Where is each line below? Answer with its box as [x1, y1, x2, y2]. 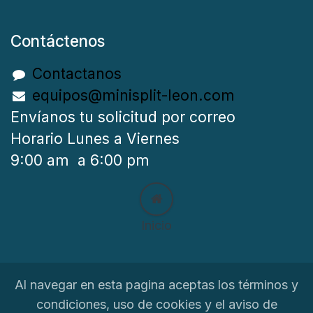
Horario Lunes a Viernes [10, 130, 180, 148]
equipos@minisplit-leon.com [32, 87, 235, 105]
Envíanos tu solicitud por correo [10, 108, 235, 126]
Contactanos [32, 65, 122, 83]
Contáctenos [10, 31, 105, 51]
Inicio [141, 218, 172, 233]
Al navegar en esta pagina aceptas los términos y [15, 277, 298, 292]
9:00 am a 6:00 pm [10, 152, 150, 170]
